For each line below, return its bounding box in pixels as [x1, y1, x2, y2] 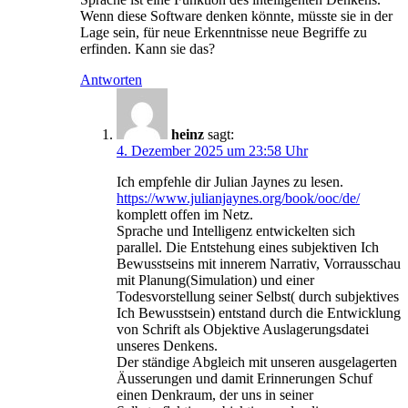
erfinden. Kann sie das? [80, 41, 215, 57]
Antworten [80, 72, 142, 88]
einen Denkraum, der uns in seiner [117, 387, 313, 403]
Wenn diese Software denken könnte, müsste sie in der [80, 8, 393, 25]
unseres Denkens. [117, 338, 218, 354]
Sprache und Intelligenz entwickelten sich [117, 223, 355, 240]
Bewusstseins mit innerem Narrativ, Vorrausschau [117, 256, 401, 272]
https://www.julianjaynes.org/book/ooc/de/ [117, 190, 360, 207]
